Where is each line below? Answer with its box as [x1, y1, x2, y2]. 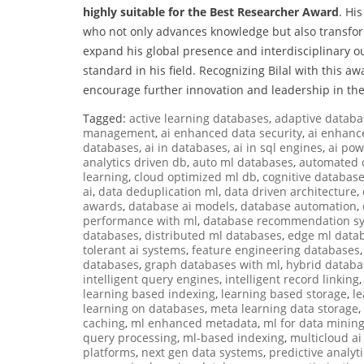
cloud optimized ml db [134, 168, 257, 184]
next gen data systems [141, 344, 263, 360]
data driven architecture [224, 183, 357, 199]
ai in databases [145, 139, 227, 155]
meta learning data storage [210, 300, 358, 316]
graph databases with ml [145, 256, 280, 272]
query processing [83, 329, 177, 345]
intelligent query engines [83, 271, 219, 287]
